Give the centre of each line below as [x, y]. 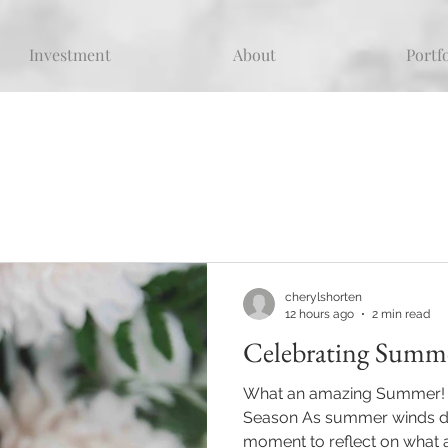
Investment [70, 54]
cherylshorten [323, 297]
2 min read [401, 313]
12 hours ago [319, 313]
